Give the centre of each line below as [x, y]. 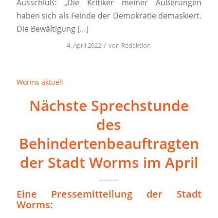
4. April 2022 [84, 45]
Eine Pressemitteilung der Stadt [109, 194]
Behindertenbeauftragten [109, 144]
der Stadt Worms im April [109, 163]
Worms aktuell [40, 82]
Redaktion [136, 45]
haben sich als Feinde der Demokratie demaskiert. [109, 16]
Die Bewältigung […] [52, 29]
